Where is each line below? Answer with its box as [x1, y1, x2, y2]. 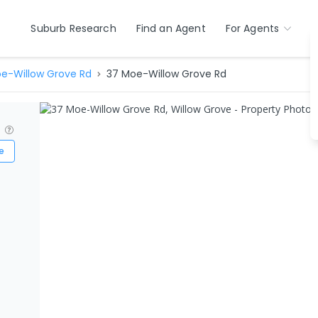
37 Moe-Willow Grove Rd [106, 67, 226, 81]
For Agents [225, 21, 280, 35]
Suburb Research [31, 21, 116, 35]
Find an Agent [136, 21, 206, 35]
